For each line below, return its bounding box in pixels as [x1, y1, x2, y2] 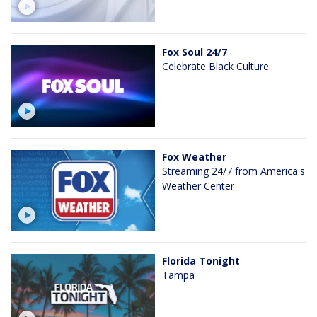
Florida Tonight [162, 253, 240, 267]
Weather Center [162, 178, 234, 192]
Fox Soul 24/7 [162, 45, 227, 59]
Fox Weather [162, 149, 226, 163]
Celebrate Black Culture [162, 59, 269, 74]
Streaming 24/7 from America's [162, 163, 305, 178]
